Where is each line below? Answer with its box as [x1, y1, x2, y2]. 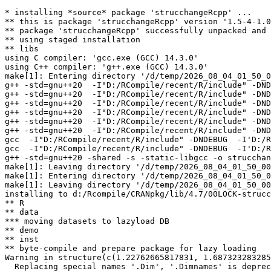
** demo [5, 226, 39, 235]
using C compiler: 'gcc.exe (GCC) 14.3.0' [5, 53, 198, 62]
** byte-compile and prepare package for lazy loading [5, 244, 256, 253]
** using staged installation [5, 35, 140, 44]
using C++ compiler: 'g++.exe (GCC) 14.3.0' [5, 62, 208, 71]
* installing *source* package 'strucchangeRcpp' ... [5, 8, 252, 17]
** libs [5, 44, 39, 53]
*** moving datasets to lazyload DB [5, 217, 169, 226]
